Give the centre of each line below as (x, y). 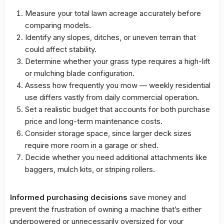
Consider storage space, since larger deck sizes (108, 133)
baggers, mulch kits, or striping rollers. (90, 169)
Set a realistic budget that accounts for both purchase (117, 109)
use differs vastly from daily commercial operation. (112, 97)
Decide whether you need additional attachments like (116, 157)
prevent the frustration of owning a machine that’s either (106, 209)
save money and (157, 197)
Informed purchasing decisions (69, 197)
